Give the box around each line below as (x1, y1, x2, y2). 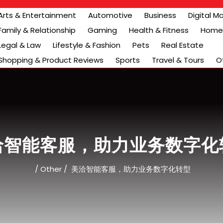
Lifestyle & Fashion (53, 40, 120, 50)
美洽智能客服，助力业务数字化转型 (69, 164, 191, 175)
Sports (115, 55, 140, 65)
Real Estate (161, 40, 204, 50)
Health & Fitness (129, 25, 189, 35)
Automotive (88, 10, 132, 20)
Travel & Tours (152, 55, 204, 65)
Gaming (88, 25, 117, 35)
